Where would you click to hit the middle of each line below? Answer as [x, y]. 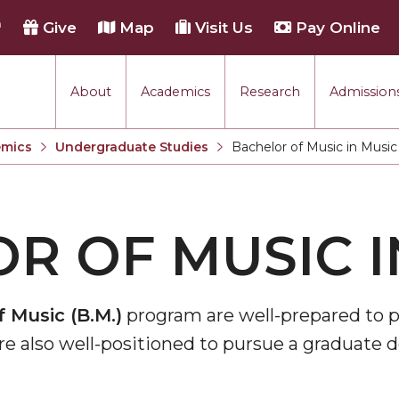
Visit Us [222, 28]
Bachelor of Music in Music [314, 147]
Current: [242, 165]
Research [270, 91]
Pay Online [336, 28]
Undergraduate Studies [132, 147]
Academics [175, 91]
